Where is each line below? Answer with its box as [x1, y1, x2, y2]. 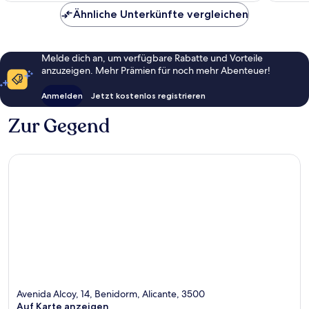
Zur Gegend [8, 113, 110, 140]
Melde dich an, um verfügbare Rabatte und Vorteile [41, 52, 263, 65]
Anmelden [41, 90, 83, 101]
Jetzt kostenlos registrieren [91, 90, 206, 101]
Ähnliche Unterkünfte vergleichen [73, 8, 248, 21]
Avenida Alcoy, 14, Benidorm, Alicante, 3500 [17, 287, 205, 300]
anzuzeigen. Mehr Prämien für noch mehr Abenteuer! [41, 64, 270, 77]
